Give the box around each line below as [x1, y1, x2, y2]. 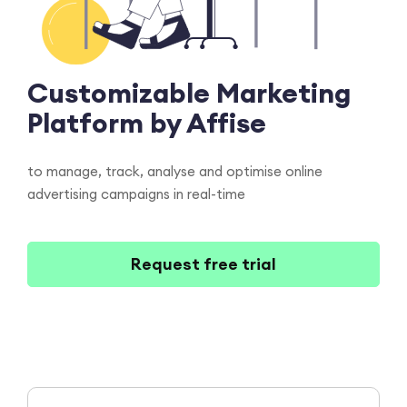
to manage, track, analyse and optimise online [27, 162, 323, 180]
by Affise [150, 104, 266, 140]
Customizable [27, 74, 216, 110]
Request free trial [131, 253, 276, 274]
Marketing [216, 74, 351, 110]
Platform [27, 104, 150, 140]
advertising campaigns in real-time [27, 184, 245, 203]
